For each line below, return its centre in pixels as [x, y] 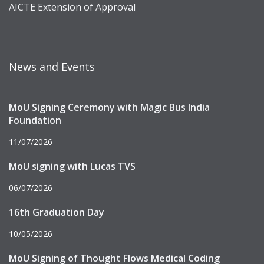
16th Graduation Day [57, 212]
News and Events [52, 67]
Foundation [35, 120]
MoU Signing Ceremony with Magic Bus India [109, 107]
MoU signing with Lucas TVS [72, 166]
